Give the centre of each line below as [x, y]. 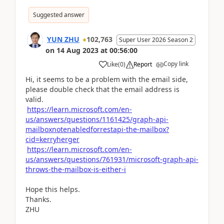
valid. [34, 99]
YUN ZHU [63, 39]
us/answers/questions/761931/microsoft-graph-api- [112, 159]
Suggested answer [59, 14]
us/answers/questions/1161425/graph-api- [97, 119]
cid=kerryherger [52, 139]
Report [143, 64]
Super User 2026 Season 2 [156, 39]
